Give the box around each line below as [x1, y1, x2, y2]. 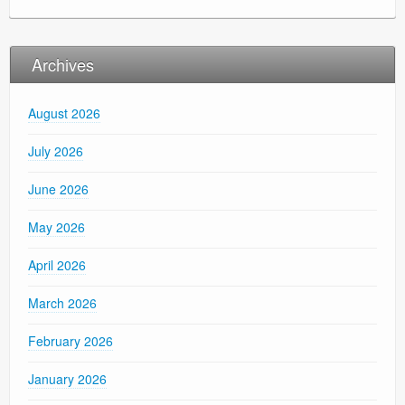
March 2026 [28, 294, 97, 313]
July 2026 [28, 142, 83, 161]
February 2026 [28, 332, 113, 351]
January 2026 [28, 370, 107, 389]
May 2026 [28, 218, 85, 237]
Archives [32, 52, 94, 77]
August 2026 [28, 104, 100, 123]
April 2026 [28, 256, 86, 275]
